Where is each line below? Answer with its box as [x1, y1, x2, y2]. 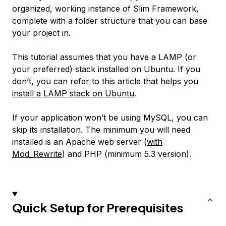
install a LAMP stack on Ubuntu [12, 88, 134, 99]
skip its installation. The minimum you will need [12, 125, 190, 135]
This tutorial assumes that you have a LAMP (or [12, 52, 196, 63]
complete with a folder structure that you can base [12, 16, 207, 26]
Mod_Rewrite [12, 149, 62, 159]
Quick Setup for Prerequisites [12, 200, 183, 215]
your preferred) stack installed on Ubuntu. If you [12, 64, 200, 75]
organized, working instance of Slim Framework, [12, 4, 199, 14]
